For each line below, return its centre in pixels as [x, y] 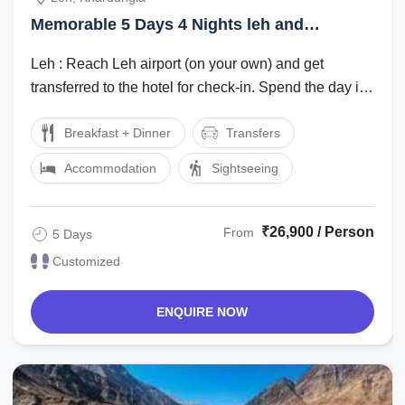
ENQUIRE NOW [202, 311]
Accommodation [111, 168]
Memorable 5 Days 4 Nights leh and [168, 24]
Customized [87, 261]
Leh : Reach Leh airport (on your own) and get [178, 63]
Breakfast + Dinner [118, 132]
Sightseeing [245, 168]
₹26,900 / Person [317, 231]
